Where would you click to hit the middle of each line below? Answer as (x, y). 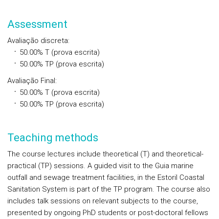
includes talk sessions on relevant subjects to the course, (103, 201)
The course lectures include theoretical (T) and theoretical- (105, 154)
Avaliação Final (31, 81)
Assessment (37, 24)
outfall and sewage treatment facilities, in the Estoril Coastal (106, 177)
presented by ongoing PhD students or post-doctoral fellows (108, 213)
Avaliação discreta (38, 41)
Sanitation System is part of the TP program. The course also (109, 189)
